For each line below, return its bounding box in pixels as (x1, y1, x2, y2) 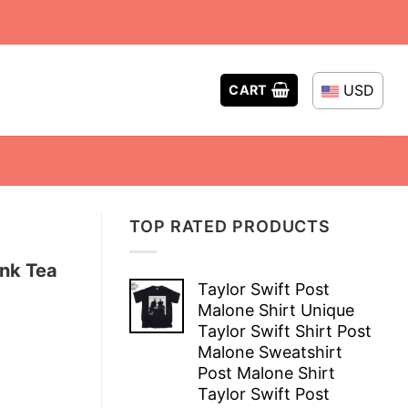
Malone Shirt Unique (198, 300, 354, 320)
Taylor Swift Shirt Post (198, 321, 372, 341)
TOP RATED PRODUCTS (129, 217, 331, 236)
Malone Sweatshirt (198, 342, 342, 362)
